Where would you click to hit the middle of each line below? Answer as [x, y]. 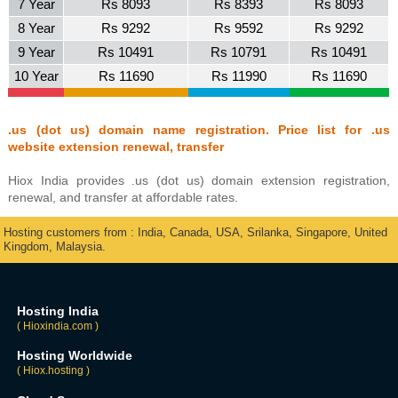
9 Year [36, 52]
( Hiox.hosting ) [53, 371]
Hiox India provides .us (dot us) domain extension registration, [199, 180]
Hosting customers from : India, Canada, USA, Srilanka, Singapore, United [196, 232]
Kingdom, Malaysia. [55, 247]
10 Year [36, 76]
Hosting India [57, 311]
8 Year [36, 28]
